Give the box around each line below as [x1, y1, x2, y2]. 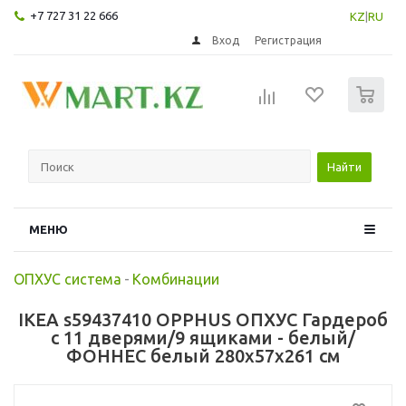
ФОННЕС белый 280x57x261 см [66, 344, 340, 366]
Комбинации [132, 270, 219, 287]
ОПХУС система [14, 270, 121, 287]
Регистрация [255, 34, 323, 46]
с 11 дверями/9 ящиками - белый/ [51, 326, 355, 348]
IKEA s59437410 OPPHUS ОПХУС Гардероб [18, 308, 388, 330]
